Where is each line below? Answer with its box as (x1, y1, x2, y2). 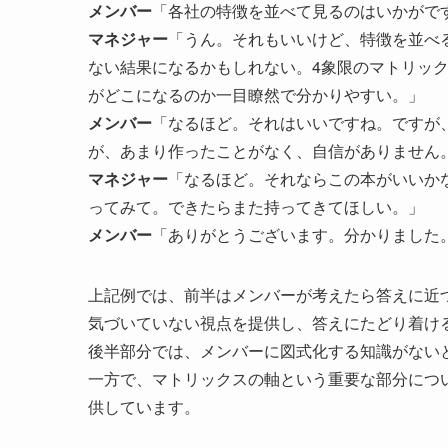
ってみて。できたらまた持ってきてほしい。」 (88, 194, 424, 218)
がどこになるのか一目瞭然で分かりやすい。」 (88, 82, 424, 106)
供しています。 (88, 394, 200, 418)
